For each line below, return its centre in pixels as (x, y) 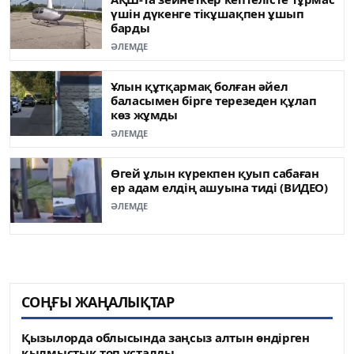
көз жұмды (144, 115)
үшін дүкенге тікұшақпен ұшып (207, 14)
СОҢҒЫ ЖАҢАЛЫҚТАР (98, 302)
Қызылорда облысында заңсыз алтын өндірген (166, 338)
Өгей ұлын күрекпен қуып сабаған (215, 173)
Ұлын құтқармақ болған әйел (200, 87)
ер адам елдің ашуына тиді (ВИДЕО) (219, 188)
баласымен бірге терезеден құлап (214, 101)
